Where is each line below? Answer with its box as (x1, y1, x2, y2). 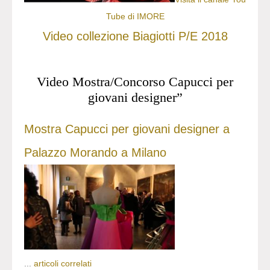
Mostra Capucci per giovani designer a (24, 122, 230, 136)
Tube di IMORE (105, 11, 165, 22)
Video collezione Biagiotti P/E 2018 (42, 30, 228, 43)
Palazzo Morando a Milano (24, 146, 166, 160)
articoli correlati (34, 259, 92, 269)
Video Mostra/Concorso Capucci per (37, 74, 233, 90)
